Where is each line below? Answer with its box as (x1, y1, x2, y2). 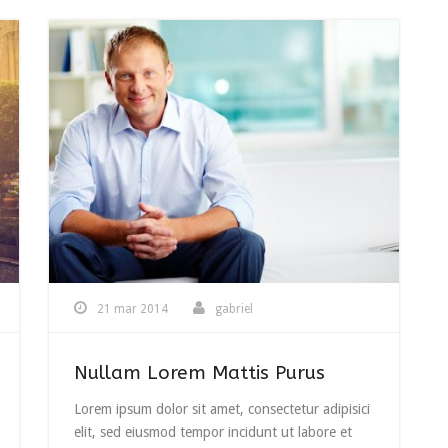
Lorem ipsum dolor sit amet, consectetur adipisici (74, 400, 370, 417)
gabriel (215, 301, 253, 316)
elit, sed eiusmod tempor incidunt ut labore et (74, 423, 352, 440)
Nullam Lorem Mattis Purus (74, 361, 325, 384)
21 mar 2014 (97, 301, 168, 316)
